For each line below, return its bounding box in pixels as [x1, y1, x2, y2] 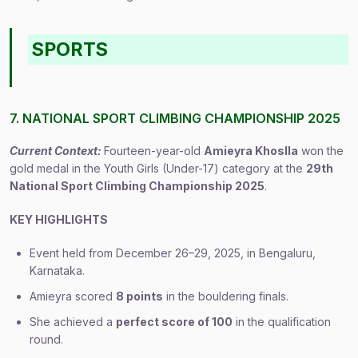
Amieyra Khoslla [204, 144, 298, 157]
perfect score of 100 [116, 315, 233, 328]
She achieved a [30, 315, 116, 328]
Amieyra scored [30, 289, 116, 303]
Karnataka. [30, 264, 85, 277]
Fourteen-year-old [104, 144, 204, 157]
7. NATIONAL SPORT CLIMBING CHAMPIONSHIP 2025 [10, 110, 340, 126]
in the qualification [233, 315, 331, 328]
